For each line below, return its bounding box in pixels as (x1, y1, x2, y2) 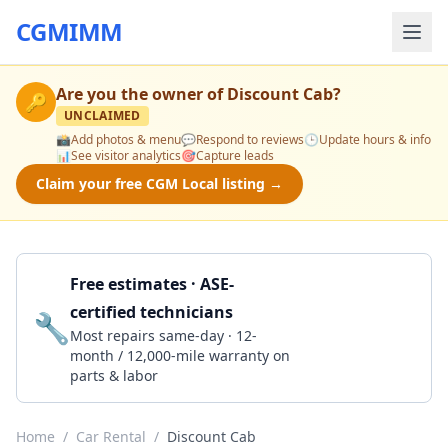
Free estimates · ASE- (70, 273, 234, 295)
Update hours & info (319, 131, 431, 148)
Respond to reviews (196, 131, 304, 148)
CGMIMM (16, 15, 123, 48)
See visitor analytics (71, 147, 181, 164)
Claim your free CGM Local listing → (36, 174, 283, 193)
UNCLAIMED (64, 107, 141, 124)
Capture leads (196, 147, 274, 164)
